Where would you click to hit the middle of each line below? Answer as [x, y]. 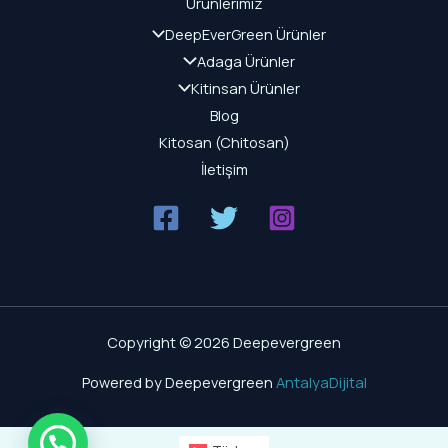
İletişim [224, 168]
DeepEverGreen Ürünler [246, 33]
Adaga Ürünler [245, 60]
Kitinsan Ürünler [246, 87]
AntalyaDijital [321, 381]
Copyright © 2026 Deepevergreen [224, 341]
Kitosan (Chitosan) [224, 141]
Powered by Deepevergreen [178, 381]
